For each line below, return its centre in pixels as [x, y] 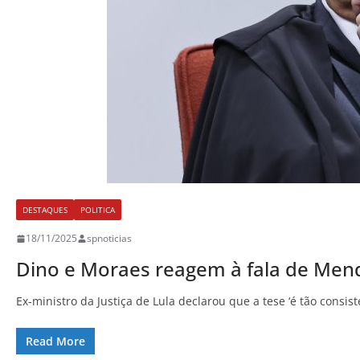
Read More [55, 342]
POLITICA [98, 210]
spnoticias [109, 239]
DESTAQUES [45, 210]
